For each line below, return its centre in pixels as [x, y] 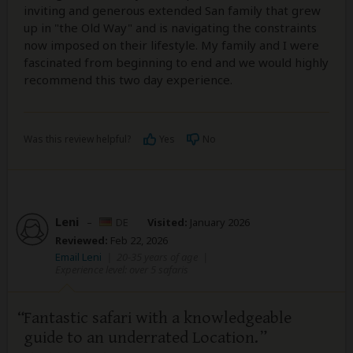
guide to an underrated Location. [141, 337]
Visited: [167, 222]
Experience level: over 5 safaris [122, 269]
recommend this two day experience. [128, 79]
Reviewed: [82, 240]
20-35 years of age [157, 256]
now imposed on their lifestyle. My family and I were [171, 45]
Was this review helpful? [77, 139]
